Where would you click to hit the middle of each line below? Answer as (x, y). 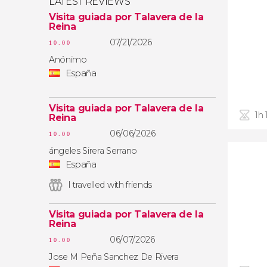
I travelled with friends (110, 185)
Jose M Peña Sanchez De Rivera (114, 257)
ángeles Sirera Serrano (93, 151)
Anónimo (68, 60)
